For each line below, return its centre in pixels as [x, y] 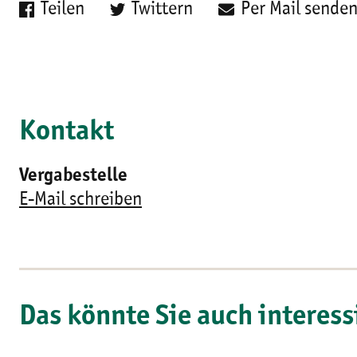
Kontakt [67, 132]
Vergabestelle [73, 176]
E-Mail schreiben [80, 200]
